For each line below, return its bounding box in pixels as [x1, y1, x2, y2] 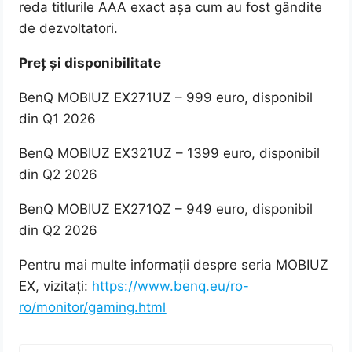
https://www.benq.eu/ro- [92, 278, 250, 295]
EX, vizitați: [19, 278, 93, 295]
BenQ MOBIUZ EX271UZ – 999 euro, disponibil [19, 90, 313, 106]
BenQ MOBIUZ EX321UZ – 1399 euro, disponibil [19, 145, 321, 162]
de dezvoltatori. [19, 20, 119, 37]
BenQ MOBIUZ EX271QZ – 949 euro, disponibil [19, 201, 313, 218]
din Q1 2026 [19, 111, 97, 127]
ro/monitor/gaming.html [19, 299, 167, 316]
